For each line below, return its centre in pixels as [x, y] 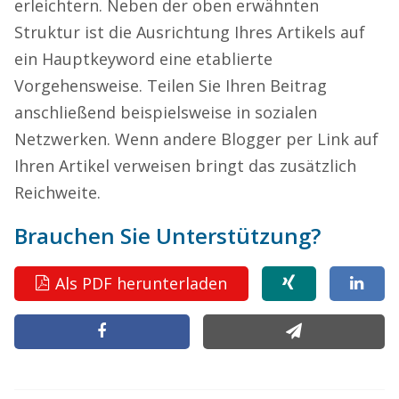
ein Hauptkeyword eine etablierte [143, 58]
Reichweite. [57, 192]
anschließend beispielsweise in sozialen [166, 112]
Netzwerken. [65, 138]
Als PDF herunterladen [142, 284]
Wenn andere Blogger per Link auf [247, 138]
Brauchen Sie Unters [121, 235]
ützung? [278, 235]
